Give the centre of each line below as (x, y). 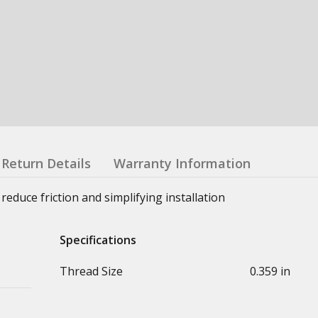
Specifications (98, 240)
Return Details (46, 163)
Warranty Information (182, 163)
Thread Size (91, 271)
